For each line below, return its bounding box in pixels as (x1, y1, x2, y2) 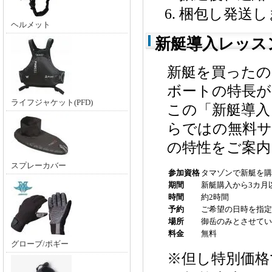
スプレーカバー (11, 161, 66, 170)
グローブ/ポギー (11, 239, 69, 248)
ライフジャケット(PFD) (11, 98, 93, 107)
